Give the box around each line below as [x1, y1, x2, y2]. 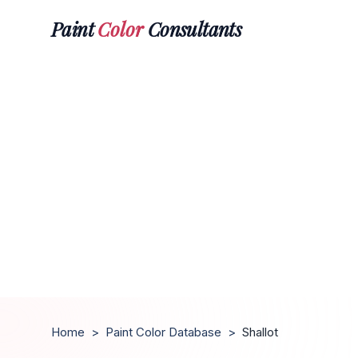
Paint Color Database [105, 324, 221, 340]
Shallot [242, 324, 278, 340]
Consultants [143, 15, 242, 42]
